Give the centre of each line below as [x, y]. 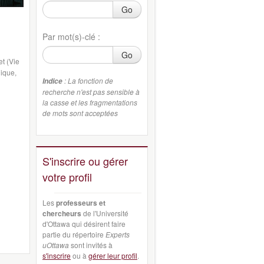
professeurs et [81, 203]
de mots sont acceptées [80, 113]
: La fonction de [88, 80]
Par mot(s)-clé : [71, 36]
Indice [52, 81]
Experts [118, 234]
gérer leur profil [113, 255]
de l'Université [105, 213]
